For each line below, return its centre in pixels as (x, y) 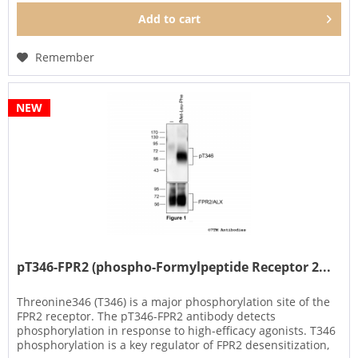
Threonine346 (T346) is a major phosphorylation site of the (174, 302)
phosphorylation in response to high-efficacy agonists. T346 (177, 331)
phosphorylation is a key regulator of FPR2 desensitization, (173, 345)
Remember (65, 57)
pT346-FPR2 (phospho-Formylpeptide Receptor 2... (174, 267)
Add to (157, 18)
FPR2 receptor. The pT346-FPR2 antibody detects (147, 316)
